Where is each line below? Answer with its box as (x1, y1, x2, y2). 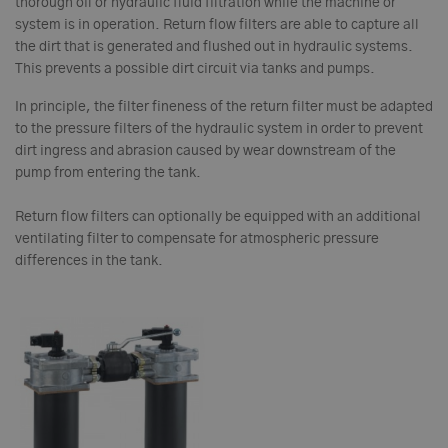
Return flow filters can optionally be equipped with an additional (15, 210, 421, 224)
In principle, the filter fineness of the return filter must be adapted (15, 100, 433, 114)
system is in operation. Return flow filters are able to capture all (15, 18, 419, 32)
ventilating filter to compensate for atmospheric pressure (15, 232, 379, 246)
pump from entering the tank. (15, 166, 201, 180)
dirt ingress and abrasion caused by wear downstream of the (15, 144, 396, 158)
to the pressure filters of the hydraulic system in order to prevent (15, 122, 423, 136)
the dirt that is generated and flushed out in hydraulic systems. (15, 40, 413, 54)
